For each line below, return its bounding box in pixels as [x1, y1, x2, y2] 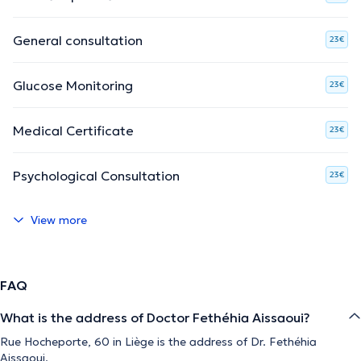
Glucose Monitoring [13, 77, 133, 93]
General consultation [13, 31, 143, 48]
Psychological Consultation [13, 167, 180, 184]
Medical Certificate [13, 122, 134, 139]
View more [31, 212, 87, 227]
